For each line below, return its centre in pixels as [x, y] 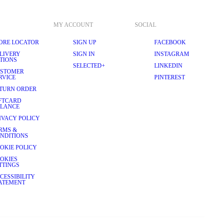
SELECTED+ [89, 66]
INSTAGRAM [172, 54]
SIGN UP [85, 42]
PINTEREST [170, 77]
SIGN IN [84, 54]
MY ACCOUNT [73, 25]
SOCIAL [145, 25]
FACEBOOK [170, 42]
